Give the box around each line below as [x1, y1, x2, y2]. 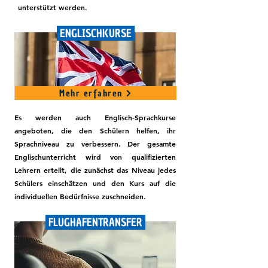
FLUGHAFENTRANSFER [45, 215, 145, 230]
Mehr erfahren [59, 87, 123, 99]
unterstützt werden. [18, 2, 87, 12]
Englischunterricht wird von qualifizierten [14, 152, 176, 162]
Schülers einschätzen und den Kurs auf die [14, 178, 176, 188]
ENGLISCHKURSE [57, 26, 135, 41]
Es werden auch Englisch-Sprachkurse [14, 112, 176, 122]
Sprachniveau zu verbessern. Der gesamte [14, 139, 176, 148]
